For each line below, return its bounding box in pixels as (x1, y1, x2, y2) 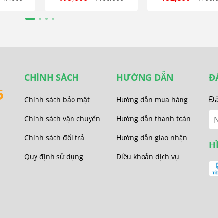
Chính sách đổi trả (24, 133, 84, 143)
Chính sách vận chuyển (24, 114, 100, 124)
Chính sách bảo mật (24, 95, 90, 105)
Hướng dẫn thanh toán (116, 114, 191, 124)
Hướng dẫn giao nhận (116, 133, 187, 143)
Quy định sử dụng (24, 152, 83, 162)
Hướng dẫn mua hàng (116, 95, 188, 105)
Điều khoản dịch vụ (116, 152, 179, 162)
